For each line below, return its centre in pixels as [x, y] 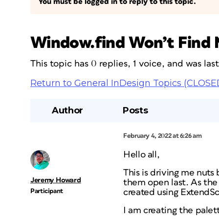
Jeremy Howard [56, 180]
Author [67, 110]
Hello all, [142, 155]
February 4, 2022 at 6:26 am [163, 136]
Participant [47, 191]
